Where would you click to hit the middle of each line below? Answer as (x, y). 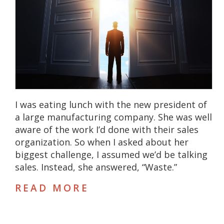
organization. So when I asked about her (101, 142)
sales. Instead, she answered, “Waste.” (96, 167)
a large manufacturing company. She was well (113, 117)
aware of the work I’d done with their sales (106, 130)
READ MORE (52, 188)
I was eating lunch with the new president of (111, 105)
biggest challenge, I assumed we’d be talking (111, 155)
